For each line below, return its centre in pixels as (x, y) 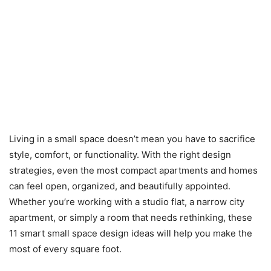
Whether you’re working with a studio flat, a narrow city (127, 201)
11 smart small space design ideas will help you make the (131, 233)
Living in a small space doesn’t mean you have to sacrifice (132, 139)
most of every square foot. (65, 249)
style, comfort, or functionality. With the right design (120, 154)
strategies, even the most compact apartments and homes (133, 170)
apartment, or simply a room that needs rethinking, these (131, 217)
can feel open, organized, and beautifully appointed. (120, 186)
